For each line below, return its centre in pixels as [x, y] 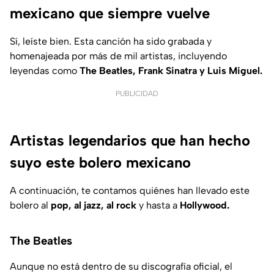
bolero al [30, 205]
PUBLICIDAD [137, 93]
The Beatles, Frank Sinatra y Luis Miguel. [171, 70]
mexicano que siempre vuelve [110, 13]
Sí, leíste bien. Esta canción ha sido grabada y [111, 41]
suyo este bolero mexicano [100, 162]
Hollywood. [203, 205]
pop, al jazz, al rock [95, 205]
